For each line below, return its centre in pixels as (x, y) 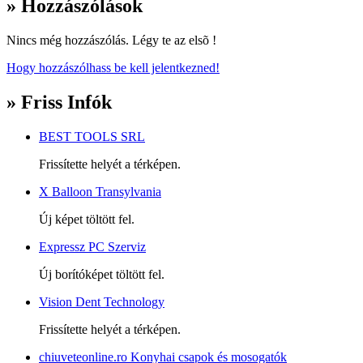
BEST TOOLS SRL (92, 136)
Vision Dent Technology (102, 301)
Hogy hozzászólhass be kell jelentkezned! (113, 67)
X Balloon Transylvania (100, 191)
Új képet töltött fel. (87, 219)
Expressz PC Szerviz (92, 246)
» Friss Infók (59, 102)
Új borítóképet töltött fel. (102, 274)
